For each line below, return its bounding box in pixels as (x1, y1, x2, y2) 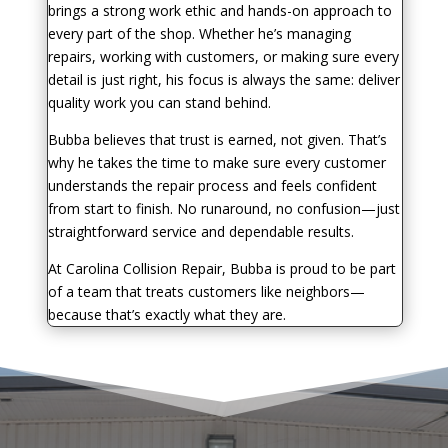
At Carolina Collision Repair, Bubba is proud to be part (47, 259, 396, 279)
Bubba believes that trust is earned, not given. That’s (47, 130, 387, 150)
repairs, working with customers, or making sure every (47, 47, 399, 67)
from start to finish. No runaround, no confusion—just (47, 199, 400, 219)
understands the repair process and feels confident (47, 176, 377, 196)
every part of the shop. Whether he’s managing (47, 24, 351, 44)
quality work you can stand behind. (47, 93, 271, 113)
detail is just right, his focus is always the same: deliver (47, 70, 400, 90)
